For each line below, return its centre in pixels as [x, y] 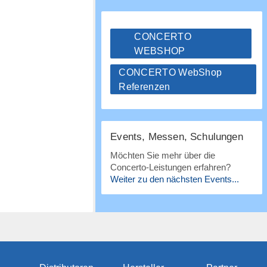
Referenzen [145, 87]
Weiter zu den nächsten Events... [175, 179]
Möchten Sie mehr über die [163, 155]
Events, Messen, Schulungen [177, 137]
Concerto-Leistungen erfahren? [171, 167]
